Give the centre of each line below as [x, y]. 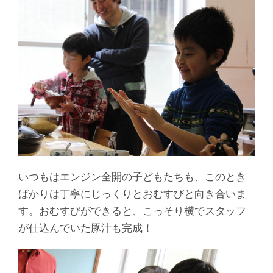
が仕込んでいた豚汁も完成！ [86, 228]
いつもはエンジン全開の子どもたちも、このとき [132, 176]
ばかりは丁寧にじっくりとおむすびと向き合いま [132, 193]
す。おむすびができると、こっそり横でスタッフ [132, 211]
